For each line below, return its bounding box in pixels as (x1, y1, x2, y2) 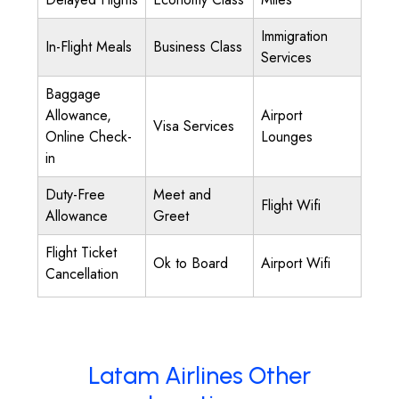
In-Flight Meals (45, 37, 132, 57)
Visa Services (153, 116, 234, 136)
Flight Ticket (45, 242, 117, 263)
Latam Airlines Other (88, 361, 311, 390)
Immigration (261, 26, 328, 46)
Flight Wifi (261, 195, 321, 216)
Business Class (153, 37, 242, 57)
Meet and (153, 184, 211, 205)
